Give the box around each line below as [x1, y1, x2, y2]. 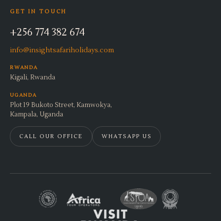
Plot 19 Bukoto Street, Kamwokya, [10, 101, 112, 109]
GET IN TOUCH [10, 8, 67, 15]
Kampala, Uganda [10, 110, 63, 118]
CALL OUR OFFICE [19, 133, 83, 140]
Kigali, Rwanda [10, 74, 55, 81]
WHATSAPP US [101, 133, 152, 140]
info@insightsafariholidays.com [10, 46, 114, 55]
